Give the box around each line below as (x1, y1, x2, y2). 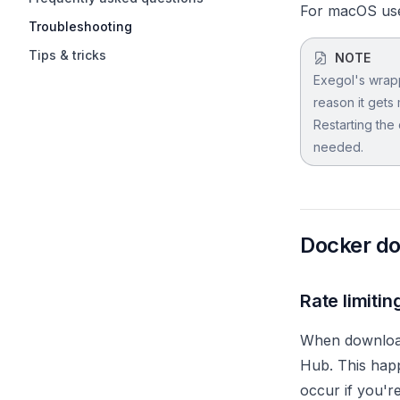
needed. (313, 138, 363, 154)
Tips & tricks (29, 47, 106, 62)
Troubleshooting (29, 19, 132, 34)
